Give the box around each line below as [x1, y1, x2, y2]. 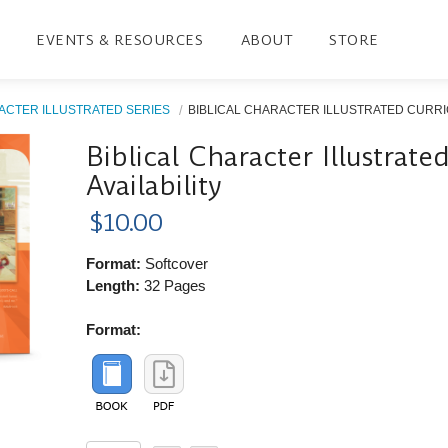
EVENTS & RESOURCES [36, 29, 204, 50]
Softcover [141, 254, 209, 272]
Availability [86, 166, 223, 204]
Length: [86, 276, 141, 294]
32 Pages [140, 276, 207, 294]
